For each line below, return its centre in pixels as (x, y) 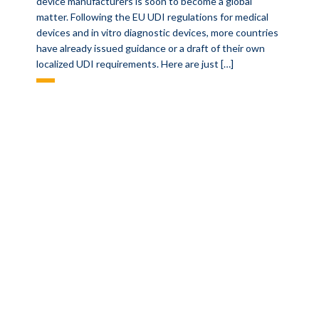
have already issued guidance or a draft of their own (151, 48)
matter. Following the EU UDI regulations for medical (153, 17)
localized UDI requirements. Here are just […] (135, 64)
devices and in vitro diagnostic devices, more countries (158, 32)
